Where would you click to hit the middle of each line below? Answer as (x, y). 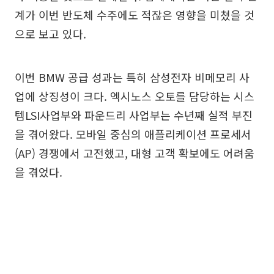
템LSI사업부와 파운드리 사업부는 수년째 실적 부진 (134, 115)
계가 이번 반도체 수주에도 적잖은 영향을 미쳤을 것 (135, 15)
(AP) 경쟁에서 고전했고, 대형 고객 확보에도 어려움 (135, 153)
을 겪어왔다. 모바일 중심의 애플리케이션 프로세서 (133, 134)
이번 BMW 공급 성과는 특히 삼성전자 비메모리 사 (132, 77)
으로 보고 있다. (50, 34)
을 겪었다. (39, 172)
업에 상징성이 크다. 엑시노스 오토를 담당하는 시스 (135, 96)
